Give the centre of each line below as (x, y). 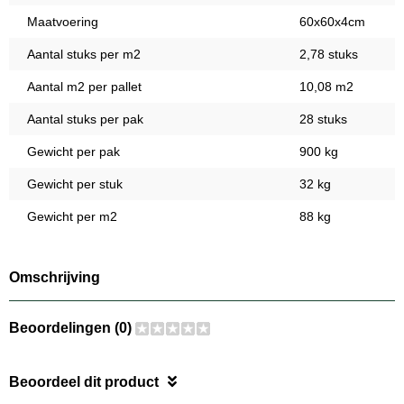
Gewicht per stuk (75, 184)
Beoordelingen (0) (72, 328)
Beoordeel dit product (84, 382)
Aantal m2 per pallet (84, 87)
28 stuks (323, 119)
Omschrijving (55, 278)
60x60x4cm (332, 22)
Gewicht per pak (73, 152)
